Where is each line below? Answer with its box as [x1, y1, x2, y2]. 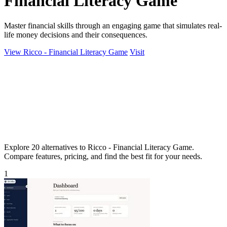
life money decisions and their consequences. [4, 30, 147, 39]
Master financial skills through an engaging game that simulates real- [4, 21, 222, 30]
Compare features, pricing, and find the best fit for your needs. [4, 152, 202, 161]
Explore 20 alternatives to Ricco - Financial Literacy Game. [4, 142, 194, 152]
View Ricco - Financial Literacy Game [4, 47, 128, 56]
